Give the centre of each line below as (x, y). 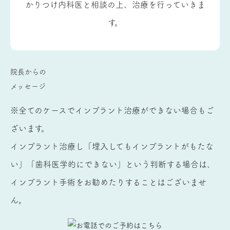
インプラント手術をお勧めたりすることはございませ (108, 182)
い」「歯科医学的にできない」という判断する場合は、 (113, 164)
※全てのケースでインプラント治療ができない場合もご (112, 110)
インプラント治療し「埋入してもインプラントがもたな (112, 146)
